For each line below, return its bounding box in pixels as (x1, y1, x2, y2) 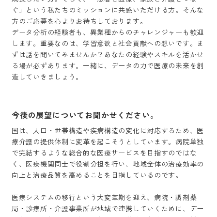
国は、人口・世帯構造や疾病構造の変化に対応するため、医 (12, 126, 204, 135)
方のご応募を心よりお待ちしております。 (12, 17, 147, 25)
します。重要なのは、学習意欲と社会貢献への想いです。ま (12, 39, 204, 47)
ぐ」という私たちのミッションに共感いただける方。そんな (12, 6, 204, 14)
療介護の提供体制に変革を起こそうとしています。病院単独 (12, 138, 204, 146)
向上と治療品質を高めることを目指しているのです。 (12, 171, 183, 179)
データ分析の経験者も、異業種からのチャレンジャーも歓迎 (12, 28, 204, 36)
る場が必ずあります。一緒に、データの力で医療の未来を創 (12, 62, 204, 70)
